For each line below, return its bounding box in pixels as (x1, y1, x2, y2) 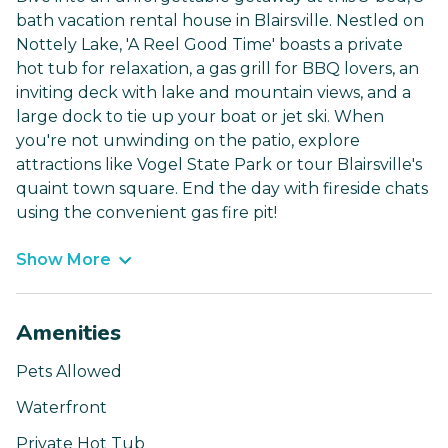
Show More (16, 250, 111, 270)
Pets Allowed (16, 362, 122, 382)
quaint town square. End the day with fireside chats (16, 179, 428, 199)
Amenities (16, 318, 121, 349)
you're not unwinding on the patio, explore (16, 131, 360, 151)
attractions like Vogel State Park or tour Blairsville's (16, 155, 422, 175)
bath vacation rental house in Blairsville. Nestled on (16, 11, 424, 31)
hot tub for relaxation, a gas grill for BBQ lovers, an (16, 59, 419, 79)
